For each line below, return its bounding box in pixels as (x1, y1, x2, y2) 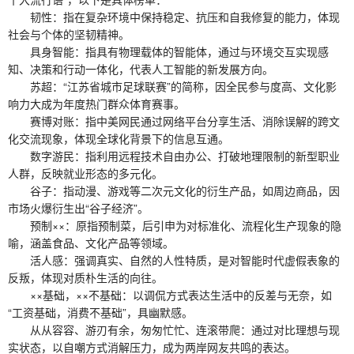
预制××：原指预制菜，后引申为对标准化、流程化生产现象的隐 (8, 217, 341, 233)
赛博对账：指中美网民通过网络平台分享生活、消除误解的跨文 (8, 112, 340, 129)
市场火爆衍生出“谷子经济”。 (8, 199, 149, 216)
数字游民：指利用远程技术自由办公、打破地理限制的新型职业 (8, 147, 340, 164)
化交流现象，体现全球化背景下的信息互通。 (8, 130, 229, 146)
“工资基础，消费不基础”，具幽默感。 (8, 303, 193, 320)
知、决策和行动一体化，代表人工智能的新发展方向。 (8, 60, 273, 77)
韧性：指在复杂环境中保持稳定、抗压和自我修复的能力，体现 (8, 8, 340, 24)
